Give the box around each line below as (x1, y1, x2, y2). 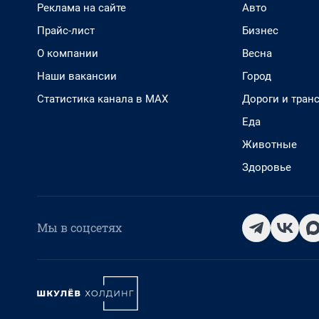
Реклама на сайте (37, 1, 126, 14)
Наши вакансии (37, 70, 117, 83)
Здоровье (242, 161, 291, 174)
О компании (37, 47, 98, 60)
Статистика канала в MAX (37, 93, 168, 105)
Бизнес (242, 24, 278, 37)
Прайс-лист (37, 24, 95, 37)
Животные (242, 138, 297, 151)
